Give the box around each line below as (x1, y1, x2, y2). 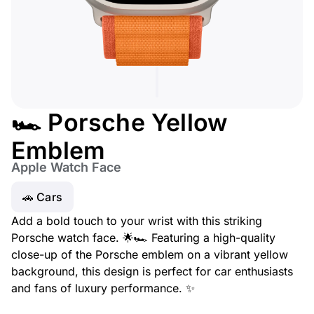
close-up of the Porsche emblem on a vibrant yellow (11, 247, 288, 261)
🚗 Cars (22, 190, 62, 204)
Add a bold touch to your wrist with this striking (11, 214, 262, 228)
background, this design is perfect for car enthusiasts (11, 264, 293, 278)
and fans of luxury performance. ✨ (11, 281, 195, 295)
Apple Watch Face (11, 160, 121, 175)
